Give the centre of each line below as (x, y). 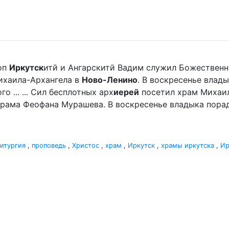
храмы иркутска (188, 145)
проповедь (49, 145)
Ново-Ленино (110, 80)
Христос (86, 145)
